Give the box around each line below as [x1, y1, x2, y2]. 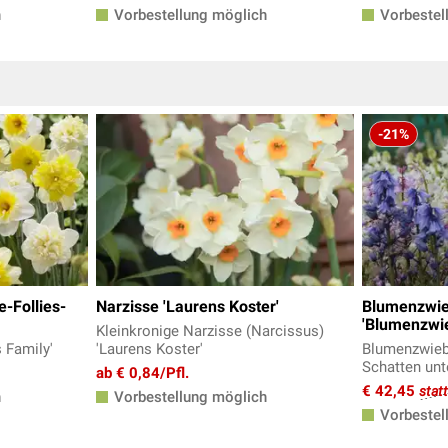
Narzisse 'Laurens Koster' [96, 297, 279, 316]
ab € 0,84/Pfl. [96, 364, 189, 382]
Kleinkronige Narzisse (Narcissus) [96, 322, 324, 340]
